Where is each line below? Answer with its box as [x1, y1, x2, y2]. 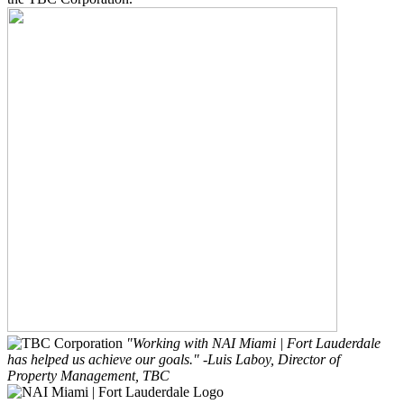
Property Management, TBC [7, 367, 170, 383]
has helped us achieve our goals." [7, 351, 199, 367]
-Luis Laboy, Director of [203, 351, 340, 367]
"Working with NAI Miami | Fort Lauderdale [126, 335, 381, 351]
